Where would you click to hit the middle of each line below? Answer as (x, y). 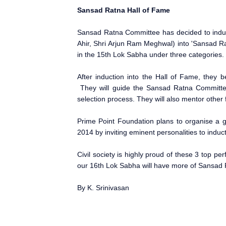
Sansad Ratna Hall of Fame (124, 10)
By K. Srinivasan (103, 188)
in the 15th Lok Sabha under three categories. (151, 55)
